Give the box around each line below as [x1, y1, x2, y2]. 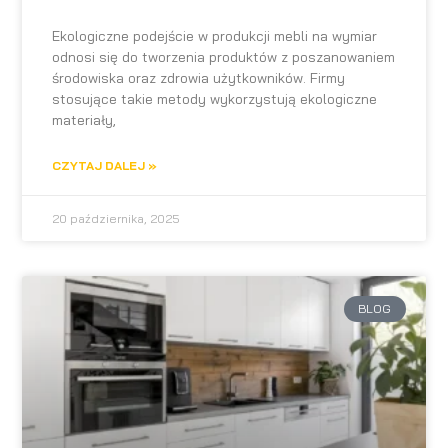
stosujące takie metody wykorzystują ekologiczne [52, 89, 378, 108]
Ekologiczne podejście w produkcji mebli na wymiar [52, 26, 378, 45]
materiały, [52, 110, 117, 129]
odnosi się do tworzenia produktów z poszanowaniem [52, 47, 396, 66]
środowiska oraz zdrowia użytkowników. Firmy [52, 68, 346, 87]
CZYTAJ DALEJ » [52, 157, 158, 173]
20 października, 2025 [52, 210, 181, 226]
